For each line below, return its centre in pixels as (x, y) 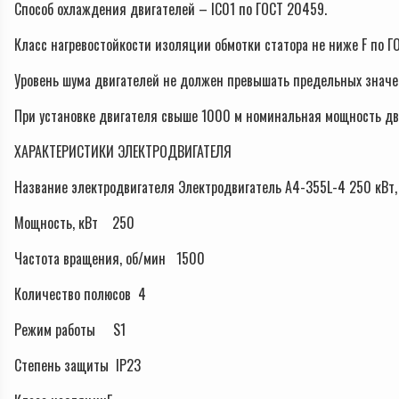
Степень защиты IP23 (77, 366)
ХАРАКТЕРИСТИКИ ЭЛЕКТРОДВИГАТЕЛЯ (123, 152)
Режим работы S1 (70, 330)
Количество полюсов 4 (80, 294)
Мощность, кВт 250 (74, 223)
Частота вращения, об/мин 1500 (110, 259)
